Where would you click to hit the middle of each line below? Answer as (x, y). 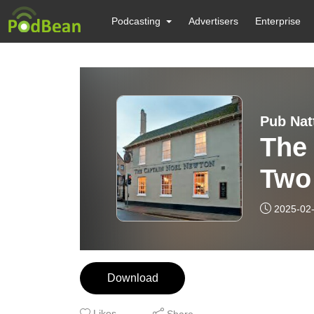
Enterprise (278, 21)
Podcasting (136, 21)
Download (133, 278)
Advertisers (214, 21)
